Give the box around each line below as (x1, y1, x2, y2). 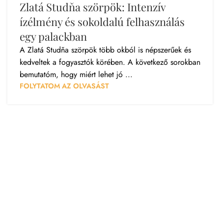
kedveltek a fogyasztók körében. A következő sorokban (20, 56, 200, 68)
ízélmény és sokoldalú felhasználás (20, 14, 185, 29)
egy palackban (20, 29, 87, 44)
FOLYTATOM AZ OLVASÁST (20, 81, 109, 91)
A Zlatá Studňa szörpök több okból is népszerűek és (20, 44, 191, 56)
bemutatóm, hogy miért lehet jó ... (20, 69, 133, 81)
